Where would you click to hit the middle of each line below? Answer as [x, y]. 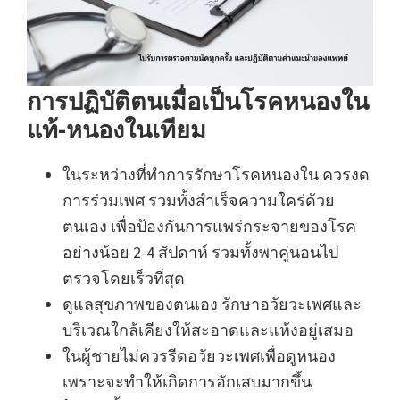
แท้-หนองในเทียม [117, 129]
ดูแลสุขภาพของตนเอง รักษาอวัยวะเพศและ [212, 304]
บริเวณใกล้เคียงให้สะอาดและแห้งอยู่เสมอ [208, 329]
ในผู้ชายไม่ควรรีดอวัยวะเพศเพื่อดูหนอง [199, 355]
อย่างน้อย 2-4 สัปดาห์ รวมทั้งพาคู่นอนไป [200, 252]
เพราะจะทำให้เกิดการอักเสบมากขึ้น [189, 381]
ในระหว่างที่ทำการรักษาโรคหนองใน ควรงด [216, 174]
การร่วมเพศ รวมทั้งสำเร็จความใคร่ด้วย [199, 200]
